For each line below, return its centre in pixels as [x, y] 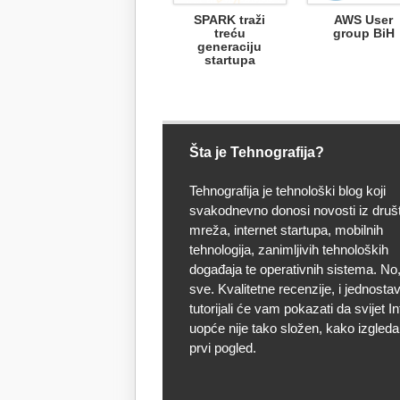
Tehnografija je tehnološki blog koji [287, 191]
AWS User [363, 20]
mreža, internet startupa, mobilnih [286, 230]
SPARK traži [229, 20]
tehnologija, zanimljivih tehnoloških [289, 250]
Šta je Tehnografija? [257, 152]
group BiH [363, 33]
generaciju [229, 46]
